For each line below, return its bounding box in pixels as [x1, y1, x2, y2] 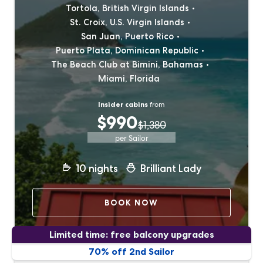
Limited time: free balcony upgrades [49, 228, 214, 240]
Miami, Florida [97, 73, 160, 84]
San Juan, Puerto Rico [80, 31, 174, 42]
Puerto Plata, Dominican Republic [56, 45, 198, 56]
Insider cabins [98, 100, 148, 109]
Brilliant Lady [140, 163, 201, 174]
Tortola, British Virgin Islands [65, 3, 189, 14]
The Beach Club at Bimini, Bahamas [51, 59, 203, 70]
